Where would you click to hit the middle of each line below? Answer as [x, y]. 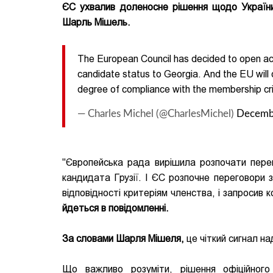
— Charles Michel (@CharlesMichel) [157, 114]
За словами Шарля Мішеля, [123, 239]
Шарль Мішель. [96, 23]
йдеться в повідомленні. [115, 208]
